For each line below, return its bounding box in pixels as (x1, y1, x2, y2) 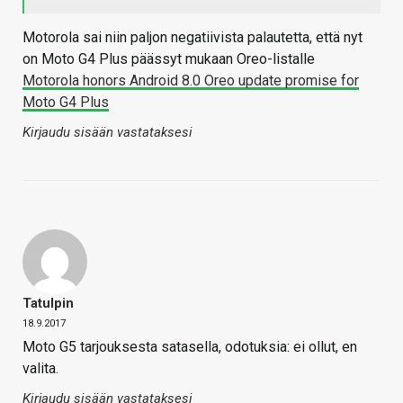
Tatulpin (22, 295, 74, 312)
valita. (22, 360, 58, 378)
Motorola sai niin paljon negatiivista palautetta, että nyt (22, 29, 363, 47)
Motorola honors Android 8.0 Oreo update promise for (22, 72, 359, 90)
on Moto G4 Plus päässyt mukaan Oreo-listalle (22, 50, 315, 68)
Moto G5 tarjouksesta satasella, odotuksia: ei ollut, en (22, 338, 357, 356)
